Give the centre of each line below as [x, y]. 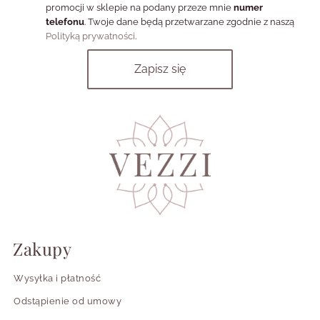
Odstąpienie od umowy [67, 301]
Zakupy [42, 249]
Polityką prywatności [90, 36]
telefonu [65, 22]
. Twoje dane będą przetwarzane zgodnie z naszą [189, 22]
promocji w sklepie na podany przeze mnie [140, 8]
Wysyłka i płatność [57, 279]
